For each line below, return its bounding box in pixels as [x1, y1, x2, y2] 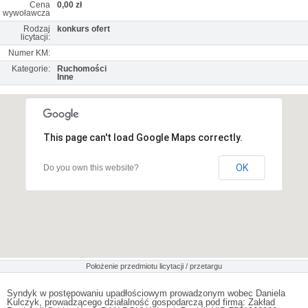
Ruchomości [57, 64, 107, 74]
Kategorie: [12, 64, 50, 74]
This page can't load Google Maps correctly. [43, 132, 243, 143]
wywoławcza [3, 8, 50, 18]
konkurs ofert [57, 24, 110, 34]
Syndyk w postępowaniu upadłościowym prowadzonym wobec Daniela [7, 288, 285, 298]
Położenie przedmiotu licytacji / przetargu [86, 262, 222, 270]
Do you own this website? [43, 163, 139, 173]
